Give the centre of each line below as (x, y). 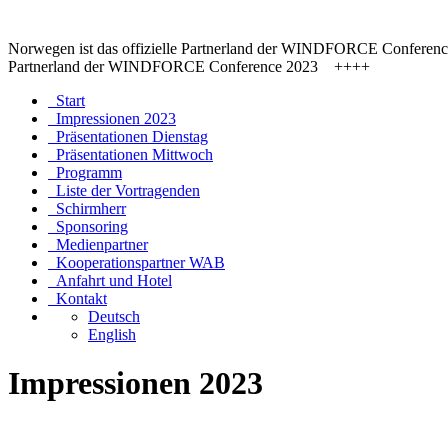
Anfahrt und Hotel (110, 280)
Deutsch (114, 316)
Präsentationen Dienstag (128, 136)
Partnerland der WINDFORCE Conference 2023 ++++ (197, 66)
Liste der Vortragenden (124, 190)
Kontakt (77, 298)
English (112, 334)
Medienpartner (98, 244)
